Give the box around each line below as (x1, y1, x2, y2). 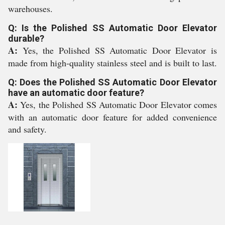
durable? (8, 33, 44, 44)
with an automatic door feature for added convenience (8, 111, 217, 123)
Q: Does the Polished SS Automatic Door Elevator (8, 77, 217, 87)
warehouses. (8, 3, 53, 15)
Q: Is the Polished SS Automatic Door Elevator (8, 23, 217, 33)
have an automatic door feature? (8, 87, 144, 98)
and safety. (8, 123, 47, 135)
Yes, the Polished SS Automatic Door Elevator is (22, 44, 217, 56)
